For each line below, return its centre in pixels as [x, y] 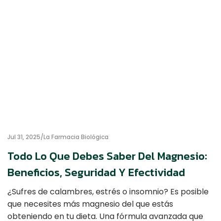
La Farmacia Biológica [76, 137]
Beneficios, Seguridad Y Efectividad [96, 172]
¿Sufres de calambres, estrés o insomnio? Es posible [108, 192]
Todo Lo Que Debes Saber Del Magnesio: [107, 156]
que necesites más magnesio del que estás [90, 204]
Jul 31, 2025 [24, 137]
